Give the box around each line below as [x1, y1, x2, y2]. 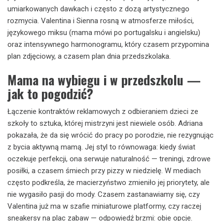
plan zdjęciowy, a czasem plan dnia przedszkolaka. [7, 51, 171, 61]
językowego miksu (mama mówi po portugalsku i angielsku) [7, 28, 200, 37]
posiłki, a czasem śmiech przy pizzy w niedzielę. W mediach [7, 166, 201, 175]
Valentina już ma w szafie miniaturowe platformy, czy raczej [7, 202, 201, 211]
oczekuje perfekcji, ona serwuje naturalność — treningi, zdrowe [7, 154, 211, 163]
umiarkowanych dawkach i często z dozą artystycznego [7, 4, 189, 13]
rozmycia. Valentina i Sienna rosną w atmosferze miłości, [7, 16, 194, 25]
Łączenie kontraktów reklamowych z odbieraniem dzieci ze [7, 107, 198, 116]
